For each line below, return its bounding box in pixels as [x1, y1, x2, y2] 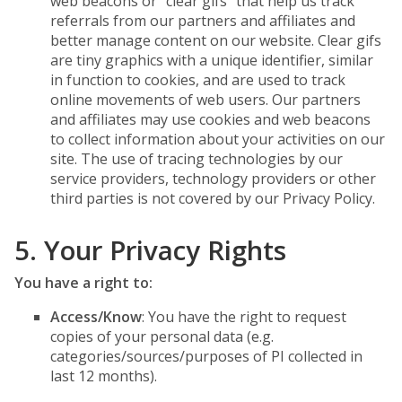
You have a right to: [14, 273, 153, 293]
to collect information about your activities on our [50, 129, 385, 149]
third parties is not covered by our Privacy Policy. [50, 188, 375, 208]
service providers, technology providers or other [50, 169, 376, 188]
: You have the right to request [142, 307, 346, 327]
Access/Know [50, 307, 142, 327]
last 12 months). [50, 366, 157, 386]
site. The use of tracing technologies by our [50, 149, 343, 169]
